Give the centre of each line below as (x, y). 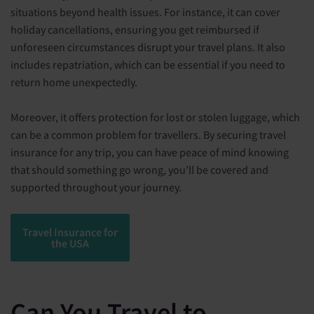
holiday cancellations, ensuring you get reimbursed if (135, 29)
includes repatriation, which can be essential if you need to (148, 64)
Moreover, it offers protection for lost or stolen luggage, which (155, 117)
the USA (70, 243)
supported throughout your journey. (96, 187)
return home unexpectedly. (74, 82)
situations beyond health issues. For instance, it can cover (145, 12)
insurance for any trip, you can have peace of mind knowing (150, 152)
